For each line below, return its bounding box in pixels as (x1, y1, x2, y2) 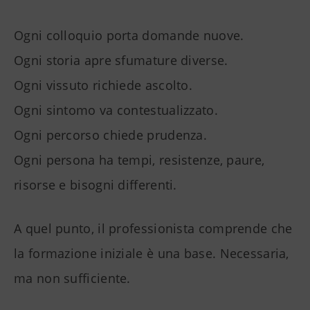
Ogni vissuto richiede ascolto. (14, 77, 192, 94)
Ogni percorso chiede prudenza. (14, 127, 207, 144)
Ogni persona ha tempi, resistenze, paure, (14, 152, 265, 169)
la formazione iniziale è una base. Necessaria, (14, 245, 289, 262)
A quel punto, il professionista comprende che (14, 220, 293, 237)
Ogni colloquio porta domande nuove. (14, 27, 244, 44)
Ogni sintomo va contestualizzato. (14, 102, 218, 119)
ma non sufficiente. (14, 270, 131, 287)
